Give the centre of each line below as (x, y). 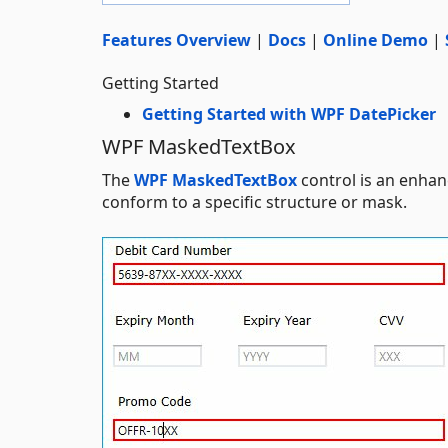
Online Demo (375, 39)
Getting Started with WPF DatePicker (289, 113)
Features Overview (176, 39)
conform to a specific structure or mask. (254, 201)
